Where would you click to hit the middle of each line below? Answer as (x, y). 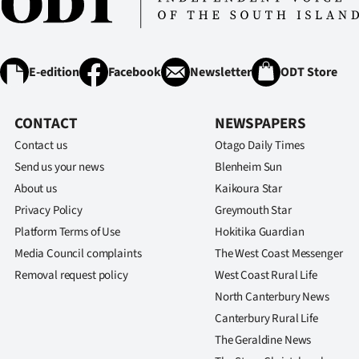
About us (36, 189)
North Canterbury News (272, 297)
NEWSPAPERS (260, 124)
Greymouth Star (253, 210)
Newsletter (221, 72)
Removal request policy (71, 275)
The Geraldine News (263, 340)
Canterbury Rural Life (266, 319)
